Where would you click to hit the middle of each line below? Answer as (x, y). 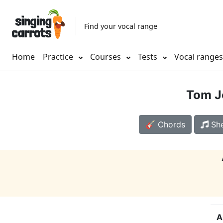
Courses (107, 57)
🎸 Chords (165, 125)
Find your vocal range (121, 26)
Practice (58, 57)
